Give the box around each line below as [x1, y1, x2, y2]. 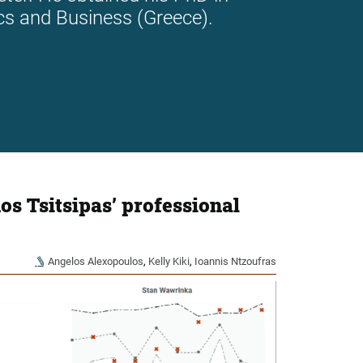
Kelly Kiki [147, 255, 190, 268]
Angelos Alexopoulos [47, 255, 143, 268]
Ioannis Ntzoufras [194, 255, 276, 268]
